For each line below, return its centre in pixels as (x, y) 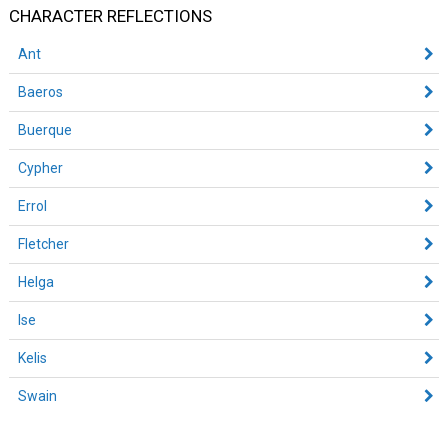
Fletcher (43, 243)
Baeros (40, 91)
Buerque (44, 129)
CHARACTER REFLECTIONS (110, 15)
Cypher (40, 167)
